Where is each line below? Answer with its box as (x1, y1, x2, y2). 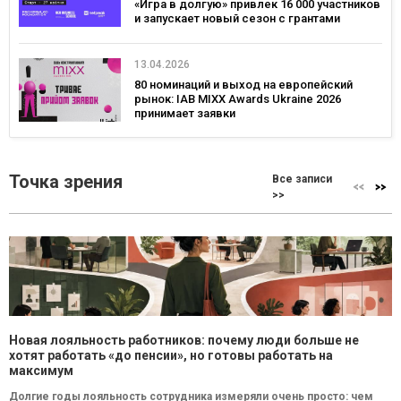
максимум (9, 363, 73, 378)
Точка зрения (9, 171, 123, 192)
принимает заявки (134, 106, 235, 120)
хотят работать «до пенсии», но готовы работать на (9, 348, 333, 363)
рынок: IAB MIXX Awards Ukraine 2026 (134, 91, 341, 106)
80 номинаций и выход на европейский (134, 77, 353, 91)
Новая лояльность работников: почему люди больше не (9, 333, 359, 347)
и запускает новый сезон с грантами (134, 12, 340, 26)
